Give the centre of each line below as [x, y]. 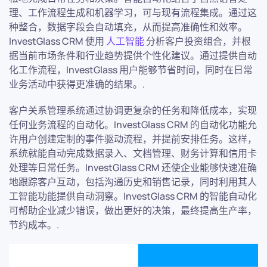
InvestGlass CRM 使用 [58, 41]
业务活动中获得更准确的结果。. [77, 84]
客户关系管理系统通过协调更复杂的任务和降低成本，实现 [133, 110]
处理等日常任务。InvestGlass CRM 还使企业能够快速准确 [133, 167]
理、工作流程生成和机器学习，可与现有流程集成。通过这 [133, 12]
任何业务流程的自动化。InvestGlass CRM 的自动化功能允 [133, 124]
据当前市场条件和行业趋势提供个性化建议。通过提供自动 [133, 55]
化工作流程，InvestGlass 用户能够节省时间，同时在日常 [131, 69]
